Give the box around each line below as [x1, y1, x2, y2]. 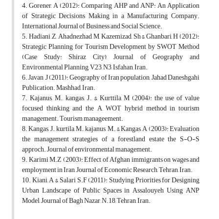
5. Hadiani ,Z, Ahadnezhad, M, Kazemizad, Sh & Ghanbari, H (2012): [22, 30, 199, 44]
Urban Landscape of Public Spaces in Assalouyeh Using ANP [22, 184, 199, 197]
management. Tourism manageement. [22, 112, 123, 126]
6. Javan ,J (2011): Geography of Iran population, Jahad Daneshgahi [22, 71, 199, 85]
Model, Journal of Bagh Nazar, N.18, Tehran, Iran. [22, 194, 151, 208]
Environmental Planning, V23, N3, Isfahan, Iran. [22, 61, 148, 74]
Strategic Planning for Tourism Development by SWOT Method [22, 40, 199, 54]
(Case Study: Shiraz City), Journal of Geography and [22, 50, 199, 64]
